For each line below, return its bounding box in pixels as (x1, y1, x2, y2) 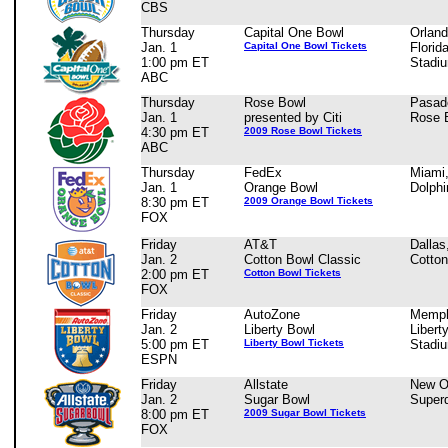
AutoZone (244, 307, 300, 322)
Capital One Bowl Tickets (244, 40, 367, 51)
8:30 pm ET (141, 195, 209, 210)
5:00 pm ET (141, 337, 209, 352)
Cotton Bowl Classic (244, 252, 361, 267)
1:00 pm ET (141, 55, 209, 70)
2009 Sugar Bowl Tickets (244, 407, 366, 418)
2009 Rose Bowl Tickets (244, 125, 362, 136)
